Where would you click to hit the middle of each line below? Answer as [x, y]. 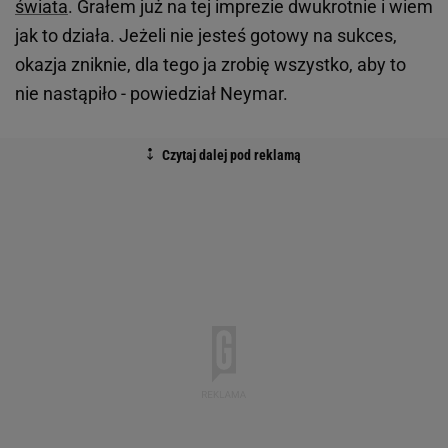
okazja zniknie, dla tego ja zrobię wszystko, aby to [210, 65]
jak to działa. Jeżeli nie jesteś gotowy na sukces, [206, 36]
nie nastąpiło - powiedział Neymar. [151, 94]
